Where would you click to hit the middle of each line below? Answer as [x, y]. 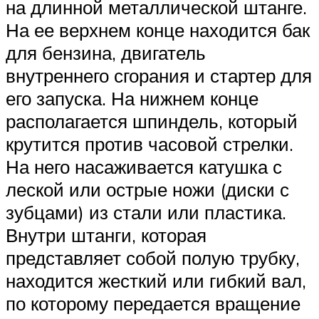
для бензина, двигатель [106, 52]
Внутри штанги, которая [106, 235]
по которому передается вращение [153, 303]
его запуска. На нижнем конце [132, 98]
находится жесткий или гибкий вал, [156, 280]
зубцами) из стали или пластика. [146, 212]
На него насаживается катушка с [144, 166]
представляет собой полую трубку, [153, 257]
